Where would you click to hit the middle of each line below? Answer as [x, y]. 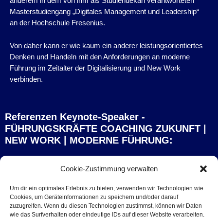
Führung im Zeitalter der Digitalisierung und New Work [95, 68]
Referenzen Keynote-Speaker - [75, 117]
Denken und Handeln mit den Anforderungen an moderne [100, 57]
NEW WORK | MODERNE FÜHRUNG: [89, 140]
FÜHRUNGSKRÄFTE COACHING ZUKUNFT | [106, 129]
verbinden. [26, 79]
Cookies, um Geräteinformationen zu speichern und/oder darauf [94, 197]
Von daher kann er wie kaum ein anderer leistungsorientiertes [106, 45]
